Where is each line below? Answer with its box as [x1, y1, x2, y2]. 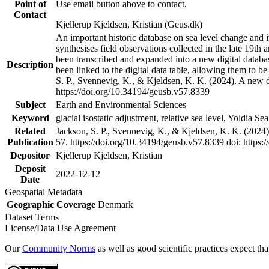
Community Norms [22, 243, 95, 253]
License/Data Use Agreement [5, 222, 116, 233]
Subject [14, 99, 46, 110]
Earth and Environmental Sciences [56, 99, 186, 110]
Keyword [11, 112, 49, 123]
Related [14, 125, 46, 136]
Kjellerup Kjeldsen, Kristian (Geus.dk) [56, 19, 202, 29]
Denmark [98, 199, 133, 210]
